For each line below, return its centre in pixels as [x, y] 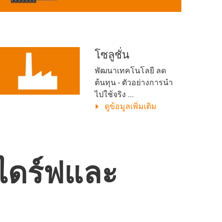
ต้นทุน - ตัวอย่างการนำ [134, 82]
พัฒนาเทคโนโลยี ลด [130, 70]
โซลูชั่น [112, 55]
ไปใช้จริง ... [114, 94]
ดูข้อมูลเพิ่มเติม [131, 106]
